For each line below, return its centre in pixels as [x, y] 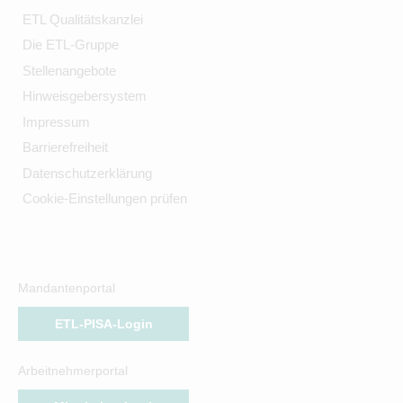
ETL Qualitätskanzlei [82, 19]
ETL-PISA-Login [103, 324]
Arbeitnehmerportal [73, 371]
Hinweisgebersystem [84, 96]
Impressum [56, 121]
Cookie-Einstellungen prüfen [104, 199]
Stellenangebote [69, 70]
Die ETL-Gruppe [70, 45]
